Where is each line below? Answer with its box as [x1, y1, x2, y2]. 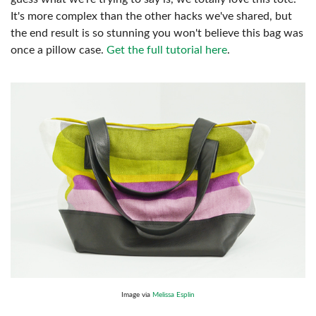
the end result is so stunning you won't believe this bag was [11, 28, 303, 39]
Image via [121, 291, 152, 298]
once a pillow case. [11, 44, 107, 56]
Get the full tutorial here [107, 44, 227, 56]
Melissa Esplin [152, 291, 195, 298]
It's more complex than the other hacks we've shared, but [11, 11, 292, 23]
